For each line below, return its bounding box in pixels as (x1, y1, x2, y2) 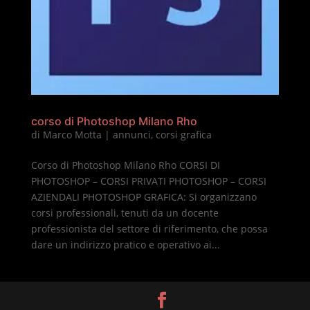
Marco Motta (42, 128, 102, 142)
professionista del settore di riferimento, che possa (30, 222, 268, 236)
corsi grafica (155, 128, 212, 142)
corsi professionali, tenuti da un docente (30, 206, 219, 220)
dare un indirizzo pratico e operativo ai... (30, 238, 220, 252)
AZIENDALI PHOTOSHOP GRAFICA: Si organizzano (30, 190, 257, 204)
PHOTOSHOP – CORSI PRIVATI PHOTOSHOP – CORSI (30, 174, 266, 188)
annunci (112, 128, 151, 142)
